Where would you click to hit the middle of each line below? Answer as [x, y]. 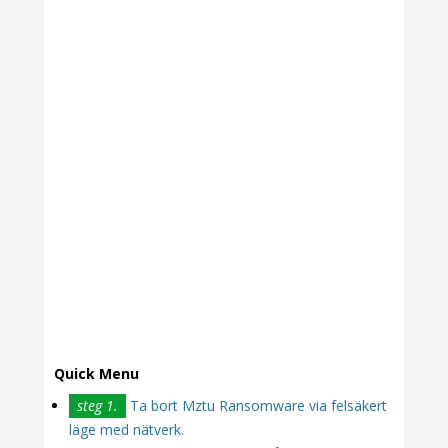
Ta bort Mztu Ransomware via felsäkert [256, 405]
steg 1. [97, 405]
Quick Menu [96, 373]
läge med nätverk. [126, 429]
